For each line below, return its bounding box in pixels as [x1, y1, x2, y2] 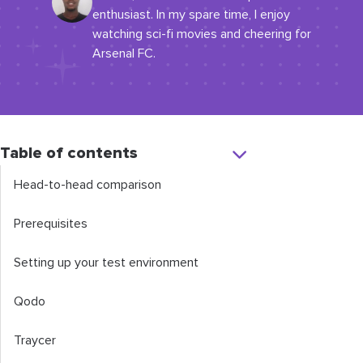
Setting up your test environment [14, 256, 199, 269]
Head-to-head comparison [14, 178, 161, 191]
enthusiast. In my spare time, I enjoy [92, 8, 290, 21]
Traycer [14, 334, 56, 347]
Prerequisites [14, 217, 88, 230]
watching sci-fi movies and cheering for [92, 28, 311, 41]
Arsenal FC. [92, 47, 156, 60]
